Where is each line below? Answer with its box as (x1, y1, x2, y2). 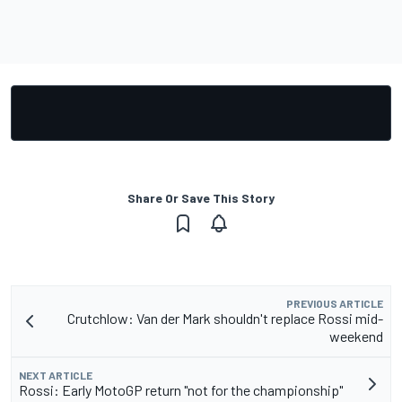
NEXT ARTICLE (19, 369, 92, 382)
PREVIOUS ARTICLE (286, 297, 383, 310)
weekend (329, 328, 383, 345)
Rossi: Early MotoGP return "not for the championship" (19, 381, 343, 399)
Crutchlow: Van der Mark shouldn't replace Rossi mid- (67, 310, 383, 328)
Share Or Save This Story (127, 190, 275, 206)
